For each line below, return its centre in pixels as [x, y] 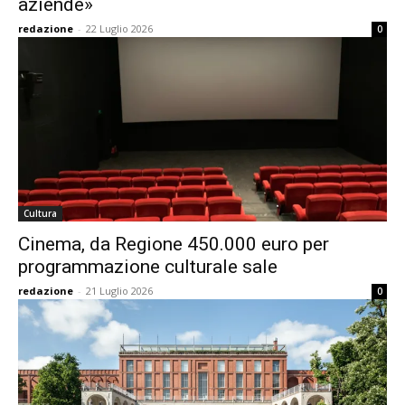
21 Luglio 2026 [119, 291]
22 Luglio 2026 [119, 28]
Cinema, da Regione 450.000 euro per [174, 244]
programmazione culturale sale [148, 267]
